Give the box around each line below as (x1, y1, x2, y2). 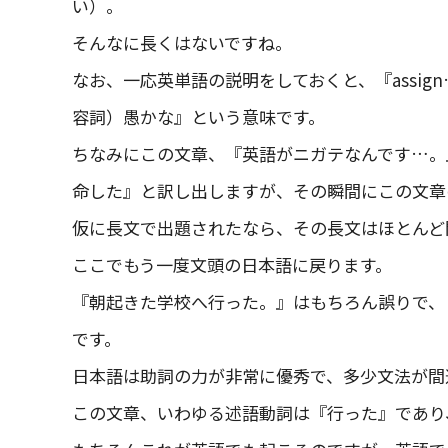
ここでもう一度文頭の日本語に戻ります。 (72, 252, 392, 277)
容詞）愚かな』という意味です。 (72, 104, 325, 129)
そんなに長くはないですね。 (72, 30, 292, 55)
